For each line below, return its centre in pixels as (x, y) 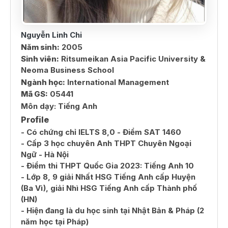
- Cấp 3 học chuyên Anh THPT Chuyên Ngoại (106, 143)
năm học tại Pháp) (55, 221)
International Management (117, 82)
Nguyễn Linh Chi (51, 35)
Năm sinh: (40, 47)
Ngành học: (43, 82)
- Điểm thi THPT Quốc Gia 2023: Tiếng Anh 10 (107, 165)
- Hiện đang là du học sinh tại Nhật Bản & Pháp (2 (112, 210)
